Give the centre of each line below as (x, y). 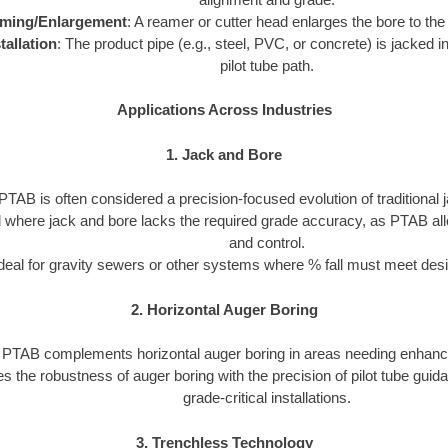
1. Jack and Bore (224, 154)
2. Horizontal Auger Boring (224, 309)
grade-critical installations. (266, 398)
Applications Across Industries (224, 110)
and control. (266, 243)
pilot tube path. (266, 65)
